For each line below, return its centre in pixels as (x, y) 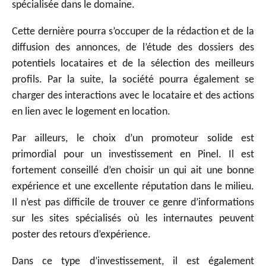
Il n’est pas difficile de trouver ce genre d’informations (133, 202)
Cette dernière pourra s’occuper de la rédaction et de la (133, 31)
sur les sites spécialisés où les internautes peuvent (133, 218)
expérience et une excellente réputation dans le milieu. (133, 186)
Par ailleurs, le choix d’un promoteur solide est (133, 138)
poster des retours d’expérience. (81, 235)
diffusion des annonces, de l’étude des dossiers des (133, 47)
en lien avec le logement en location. (91, 112)
